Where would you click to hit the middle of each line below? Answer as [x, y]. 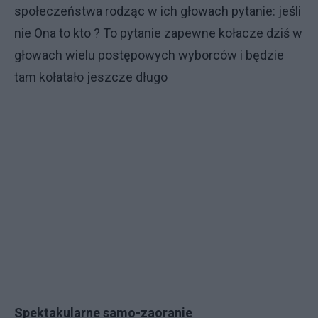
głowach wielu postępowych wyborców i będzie [149, 55]
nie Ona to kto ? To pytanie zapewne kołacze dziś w [158, 33]
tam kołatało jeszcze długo [91, 77]
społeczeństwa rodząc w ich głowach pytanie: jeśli [158, 11]
